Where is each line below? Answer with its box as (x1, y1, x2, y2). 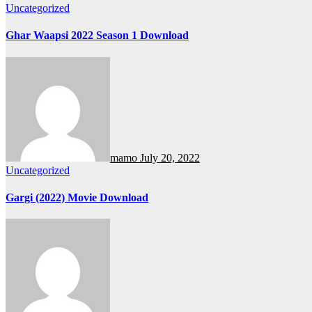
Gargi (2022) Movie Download (6, 191, 148, 203)
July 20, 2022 (140, 151, 200, 164)
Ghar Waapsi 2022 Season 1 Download (6, 29, 189, 42)
